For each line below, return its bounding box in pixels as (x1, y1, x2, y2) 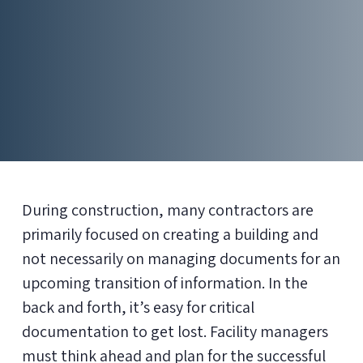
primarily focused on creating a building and (21, 224, 318, 246)
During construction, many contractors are (21, 199, 314, 221)
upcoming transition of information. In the (21, 272, 308, 294)
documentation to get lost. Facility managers (21, 321, 328, 343)
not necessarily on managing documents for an (21, 248, 340, 270)
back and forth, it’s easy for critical (21, 297, 254, 318)
